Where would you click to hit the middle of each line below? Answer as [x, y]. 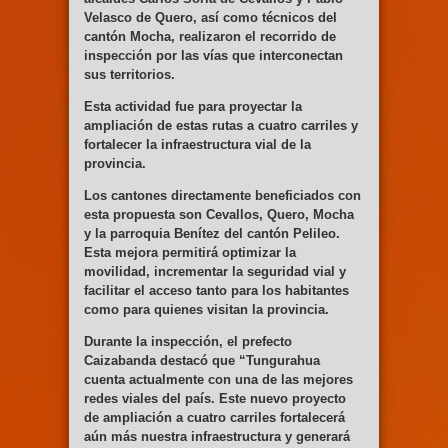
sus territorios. [129, 75]
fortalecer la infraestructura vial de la [197, 145]
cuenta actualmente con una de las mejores [218, 380]
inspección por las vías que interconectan [213, 56]
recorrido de [298, 37]
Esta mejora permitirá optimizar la [190, 253]
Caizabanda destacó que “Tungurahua [202, 361]
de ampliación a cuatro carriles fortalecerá [214, 418]
